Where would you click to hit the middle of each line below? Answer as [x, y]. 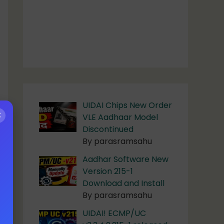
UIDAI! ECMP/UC [114, 213]
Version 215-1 [108, 171]
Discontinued [108, 129]
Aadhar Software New [125, 159]
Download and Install [123, 183]
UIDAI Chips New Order [127, 105]
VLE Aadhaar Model [120, 117]
